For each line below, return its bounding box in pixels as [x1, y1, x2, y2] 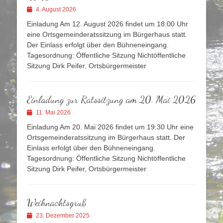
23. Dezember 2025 [36, 212, 90, 220]
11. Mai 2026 [36, 109, 71, 116]
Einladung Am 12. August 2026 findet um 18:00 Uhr [27, 20, 188, 28]
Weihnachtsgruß [27, 197, 87, 209]
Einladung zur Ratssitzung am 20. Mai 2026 [27, 94, 196, 106]
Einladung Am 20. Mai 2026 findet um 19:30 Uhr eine [27, 123, 194, 131]
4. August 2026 [36, 6, 76, 13]
